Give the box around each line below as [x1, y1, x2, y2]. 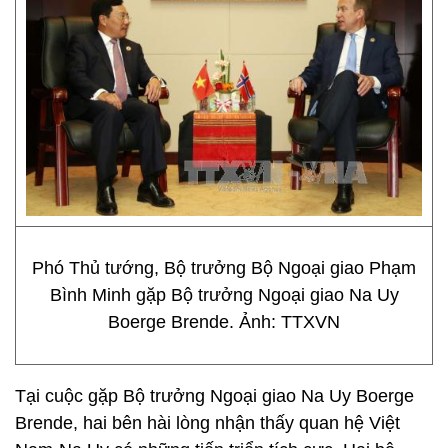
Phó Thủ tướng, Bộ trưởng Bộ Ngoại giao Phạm [32, 258, 416, 278]
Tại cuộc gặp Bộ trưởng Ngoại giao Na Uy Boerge [15, 386, 414, 406]
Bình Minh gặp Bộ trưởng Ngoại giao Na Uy [49, 285, 399, 305]
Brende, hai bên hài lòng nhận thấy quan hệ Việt [15, 413, 400, 433]
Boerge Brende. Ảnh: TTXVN [108, 312, 340, 332]
